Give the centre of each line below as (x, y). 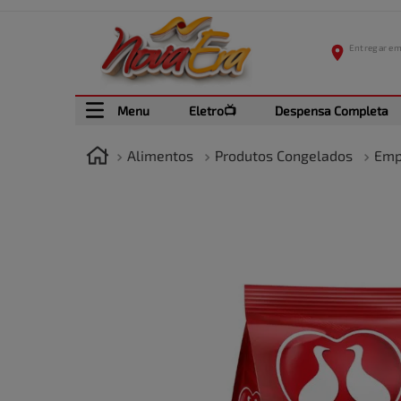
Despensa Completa (332, 111)
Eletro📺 (212, 111)
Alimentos (160, 156)
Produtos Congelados (284, 156)
